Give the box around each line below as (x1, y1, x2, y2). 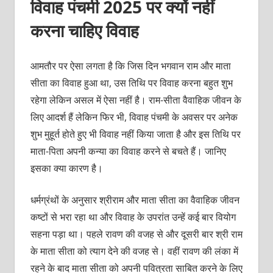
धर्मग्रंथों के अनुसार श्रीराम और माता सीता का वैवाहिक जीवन (30, 193, 239, 207)
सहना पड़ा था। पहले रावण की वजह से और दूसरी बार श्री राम (30, 227, 243, 241)
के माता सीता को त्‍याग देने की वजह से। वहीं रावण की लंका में (30, 244, 238, 258)
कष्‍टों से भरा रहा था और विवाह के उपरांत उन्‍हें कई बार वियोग (30, 210, 236, 224)
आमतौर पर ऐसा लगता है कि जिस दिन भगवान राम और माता (30, 59, 231, 73)
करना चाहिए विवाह (30, 19, 139, 43)
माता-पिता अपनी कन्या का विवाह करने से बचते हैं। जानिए (30, 144, 226, 158)
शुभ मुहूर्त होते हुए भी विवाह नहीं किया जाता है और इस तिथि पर (30, 127, 241, 141)
